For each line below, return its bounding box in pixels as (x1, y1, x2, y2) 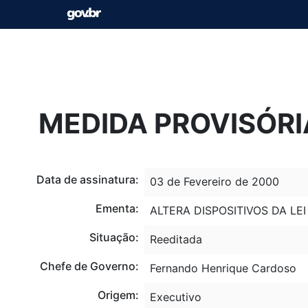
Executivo (149, 289, 201, 304)
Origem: (97, 287, 139, 302)
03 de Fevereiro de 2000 (149, 174, 279, 188)
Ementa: (95, 201, 139, 215)
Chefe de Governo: (39, 258, 139, 273)
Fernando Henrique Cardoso (149, 261, 296, 275)
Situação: (89, 230, 139, 244)
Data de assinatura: (36, 172, 139, 186)
